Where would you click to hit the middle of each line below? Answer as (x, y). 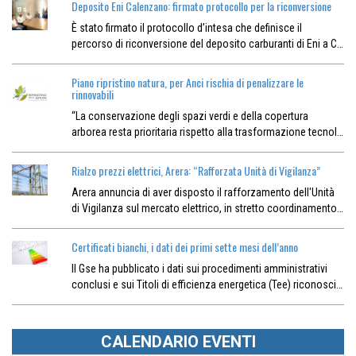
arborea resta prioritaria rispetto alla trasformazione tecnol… (207, 132)
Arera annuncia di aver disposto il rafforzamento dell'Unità (203, 193)
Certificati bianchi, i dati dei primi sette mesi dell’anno (184, 247)
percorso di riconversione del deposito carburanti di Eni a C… (207, 44)
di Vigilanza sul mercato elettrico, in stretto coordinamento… (207, 209)
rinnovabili (92, 95)
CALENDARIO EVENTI (178, 342)
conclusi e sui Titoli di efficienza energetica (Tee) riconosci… (207, 285)
